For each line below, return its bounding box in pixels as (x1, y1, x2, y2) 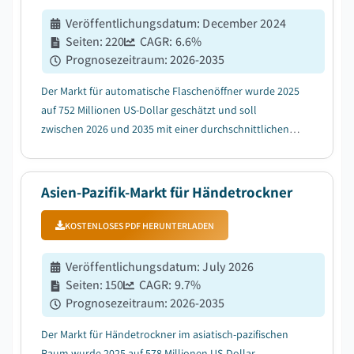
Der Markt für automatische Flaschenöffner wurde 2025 (41, 84, 299, 98)
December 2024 (202, 15, 286, 32)
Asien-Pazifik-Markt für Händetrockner (41, 183, 292, 201)
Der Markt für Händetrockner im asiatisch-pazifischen (41, 327, 288, 341)
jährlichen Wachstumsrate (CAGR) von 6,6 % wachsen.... (41, 141, 298, 155)
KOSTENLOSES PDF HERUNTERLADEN (65, 219, 214, 232)
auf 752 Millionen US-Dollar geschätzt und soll (41, 103, 257, 117)
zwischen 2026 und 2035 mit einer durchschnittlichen (41, 122, 289, 136)
